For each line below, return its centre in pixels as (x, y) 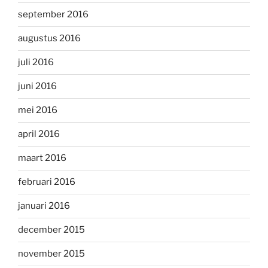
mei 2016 (38, 110)
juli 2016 (36, 63)
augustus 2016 (49, 39)
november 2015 (51, 254)
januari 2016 (44, 206)
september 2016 (53, 15)
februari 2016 (47, 182)
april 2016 (39, 134)
